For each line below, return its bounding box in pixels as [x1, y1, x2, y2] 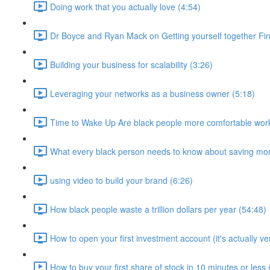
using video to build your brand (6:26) [50, 174, 193, 186]
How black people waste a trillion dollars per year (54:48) [50, 202, 266, 215]
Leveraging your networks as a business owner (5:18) [50, 87, 255, 99]
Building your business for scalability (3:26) [50, 58, 213, 71]
